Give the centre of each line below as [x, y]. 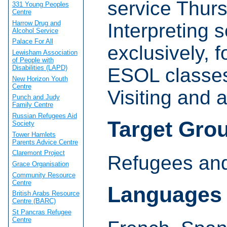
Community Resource [44, 175]
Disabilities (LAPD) [40, 68]
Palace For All [32, 42]
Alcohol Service [35, 30]
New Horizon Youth [40, 79]
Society [23, 124]
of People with [33, 60]
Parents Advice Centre [45, 142]
